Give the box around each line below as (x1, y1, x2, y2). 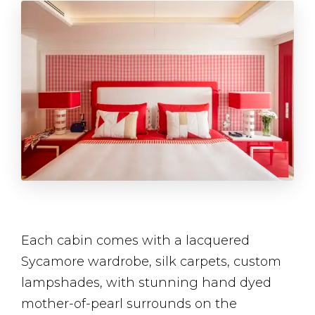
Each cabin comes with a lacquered (21, 233, 250, 249)
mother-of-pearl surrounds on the (21, 296, 237, 312)
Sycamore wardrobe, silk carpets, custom (21, 254, 281, 270)
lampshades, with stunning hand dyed (21, 275, 271, 291)
